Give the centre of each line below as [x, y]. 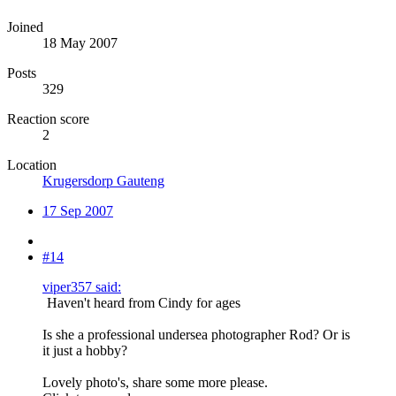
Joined [25, 27]
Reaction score [48, 119]
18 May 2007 [80, 43]
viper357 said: [82, 287]
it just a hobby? [85, 351]
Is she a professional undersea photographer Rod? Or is [196, 335]
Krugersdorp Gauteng [103, 181]
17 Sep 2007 [78, 211]
